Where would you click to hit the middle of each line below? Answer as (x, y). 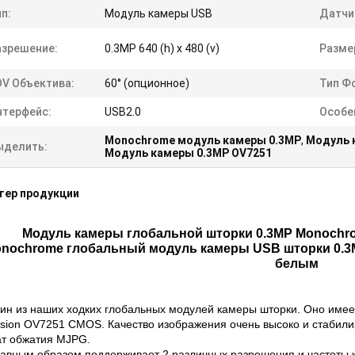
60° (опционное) (147, 84)
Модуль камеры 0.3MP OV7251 (188, 153)
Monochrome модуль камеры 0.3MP (203, 141)
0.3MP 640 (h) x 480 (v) (162, 49)
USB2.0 (123, 112)
